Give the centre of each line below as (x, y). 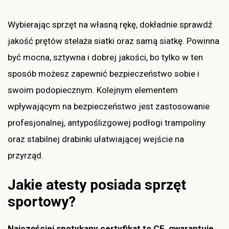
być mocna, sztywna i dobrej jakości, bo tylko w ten (105, 57)
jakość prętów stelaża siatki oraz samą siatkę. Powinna (113, 41)
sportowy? (42, 202)
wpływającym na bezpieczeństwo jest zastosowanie (109, 106)
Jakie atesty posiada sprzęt (97, 185)
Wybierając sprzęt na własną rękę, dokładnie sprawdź (110, 24)
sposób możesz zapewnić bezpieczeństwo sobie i (104, 73)
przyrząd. (27, 155)
